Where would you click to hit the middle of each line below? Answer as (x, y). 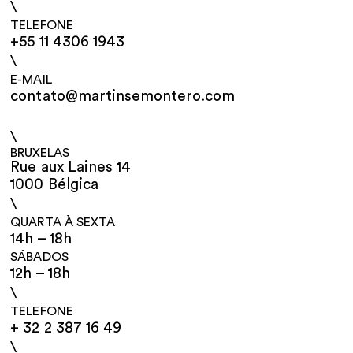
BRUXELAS (40, 153)
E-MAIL (31, 80)
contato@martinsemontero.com (123, 97)
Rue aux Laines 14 (71, 168)
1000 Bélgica (54, 185)
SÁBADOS (39, 257)
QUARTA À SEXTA (63, 223)
